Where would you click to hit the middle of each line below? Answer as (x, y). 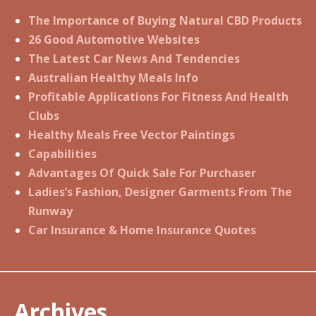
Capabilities (62, 154)
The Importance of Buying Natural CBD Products (165, 21)
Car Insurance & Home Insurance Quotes (142, 230)
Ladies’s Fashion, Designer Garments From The (160, 192)
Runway (50, 211)
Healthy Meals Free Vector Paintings (132, 135)
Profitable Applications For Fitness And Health (158, 97)
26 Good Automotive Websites (114, 40)
